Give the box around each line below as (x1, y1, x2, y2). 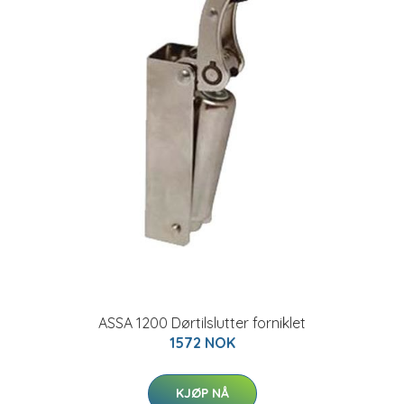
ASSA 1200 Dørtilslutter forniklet (98, 314, 306, 332)
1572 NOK (169, 334, 235, 352)
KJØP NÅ (175, 385, 229, 401)
